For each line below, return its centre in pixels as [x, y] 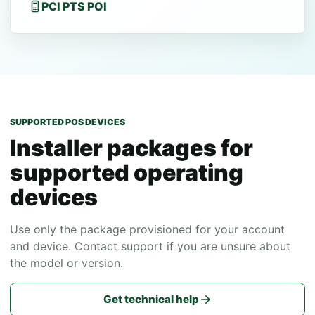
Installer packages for [131, 148]
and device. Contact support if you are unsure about [150, 246]
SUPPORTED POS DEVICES [67, 122]
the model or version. [66, 263]
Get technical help [152, 300]
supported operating [127, 172]
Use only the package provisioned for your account [147, 229]
